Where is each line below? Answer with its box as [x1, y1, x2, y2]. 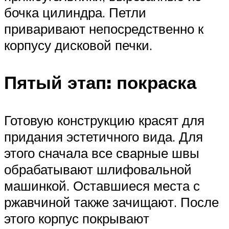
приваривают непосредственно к [4, 20, 203, 37]
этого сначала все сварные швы [4, 144, 199, 161]
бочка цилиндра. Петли [4, 4, 146, 21]
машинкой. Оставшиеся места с [4, 177, 200, 194]
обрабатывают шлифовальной [4, 161, 192, 177]
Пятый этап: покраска [4, 71, 196, 94]
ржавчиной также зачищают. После [4, 193, 219, 210]
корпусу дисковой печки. [4, 37, 152, 54]
